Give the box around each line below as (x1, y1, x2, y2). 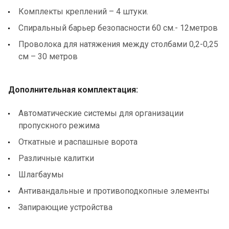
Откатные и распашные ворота (18, 136, 138, 147)
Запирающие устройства (18, 202, 112, 212)
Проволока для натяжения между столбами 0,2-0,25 (18, 39, 218, 49)
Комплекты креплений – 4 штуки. (18, 6, 148, 16)
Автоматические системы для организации (18, 108, 184, 118)
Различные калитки (18, 153, 94, 163)
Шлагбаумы (18, 169, 64, 179)
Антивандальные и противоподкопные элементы (18, 186, 210, 196)
